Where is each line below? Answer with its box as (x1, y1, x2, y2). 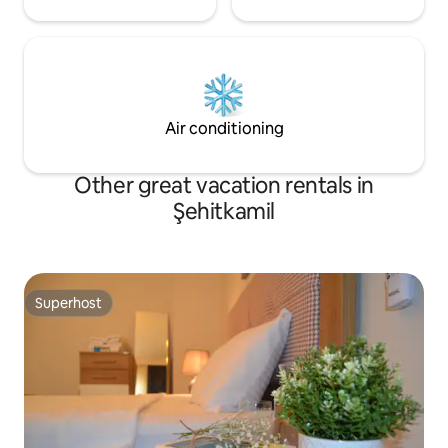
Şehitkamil (173, 196, 275, 226)
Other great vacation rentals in (74, 170, 374, 200)
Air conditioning (164, 117, 284, 139)
